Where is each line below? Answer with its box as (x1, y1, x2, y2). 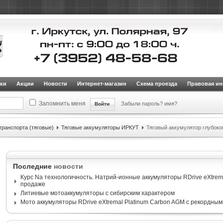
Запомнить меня (38, 100, 86, 107)
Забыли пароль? (120, 101, 164, 107)
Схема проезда (136, 81, 177, 87)
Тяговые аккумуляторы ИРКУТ (61, 124, 139, 130)
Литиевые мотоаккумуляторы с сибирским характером (20, 190, 175, 197)
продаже (20, 181, 45, 188)
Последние (12, 162, 54, 170)
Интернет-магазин (77, 81, 126, 87)
